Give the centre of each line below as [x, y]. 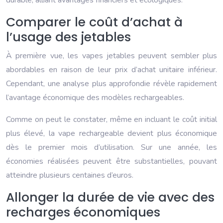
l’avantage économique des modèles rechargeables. [95, 98]
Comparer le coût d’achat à [94, 22]
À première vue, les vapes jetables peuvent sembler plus [111, 56]
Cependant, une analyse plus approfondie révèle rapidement [111, 84]
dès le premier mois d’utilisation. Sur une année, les [111, 148]
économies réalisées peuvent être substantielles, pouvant [111, 162]
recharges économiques [83, 213]
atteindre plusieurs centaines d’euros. [70, 175]
